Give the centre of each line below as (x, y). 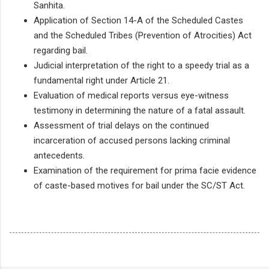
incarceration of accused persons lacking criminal (132, 140)
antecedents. (59, 155)
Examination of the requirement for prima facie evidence (145, 170)
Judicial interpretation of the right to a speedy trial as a (141, 65)
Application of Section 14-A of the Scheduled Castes (138, 20)
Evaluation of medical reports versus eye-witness (131, 95)
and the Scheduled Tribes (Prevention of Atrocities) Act (143, 35)
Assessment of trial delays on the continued (121, 125)
